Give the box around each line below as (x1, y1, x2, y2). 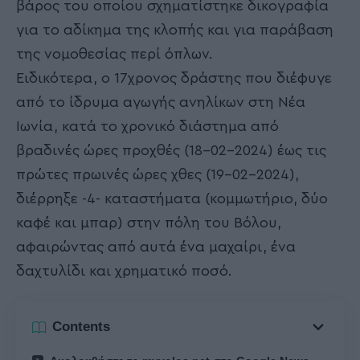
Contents (52, 319, 110, 335)
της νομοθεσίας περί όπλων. (16, 47, 213, 62)
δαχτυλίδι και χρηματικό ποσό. (16, 264, 232, 279)
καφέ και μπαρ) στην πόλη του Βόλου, (16, 215, 281, 231)
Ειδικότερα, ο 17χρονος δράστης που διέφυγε (16, 71, 332, 86)
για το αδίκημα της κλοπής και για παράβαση (16, 22, 333, 38)
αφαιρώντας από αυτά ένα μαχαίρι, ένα (16, 239, 296, 255)
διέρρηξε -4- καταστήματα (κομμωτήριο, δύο (16, 191, 328, 207)
